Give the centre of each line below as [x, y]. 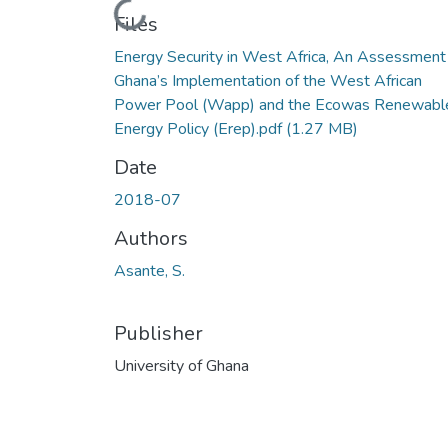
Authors [151, 238]
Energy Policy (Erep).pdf [200, 128]
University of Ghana [181, 365]
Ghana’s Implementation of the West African [268, 80]
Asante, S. [149, 270]
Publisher [158, 333]
